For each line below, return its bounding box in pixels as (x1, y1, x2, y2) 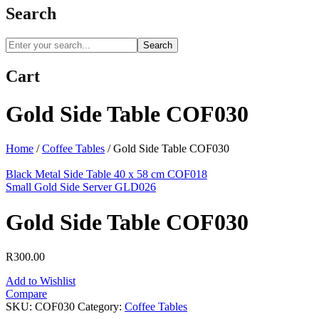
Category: (78, 300, 125, 313)
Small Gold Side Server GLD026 (6, 181, 156, 194)
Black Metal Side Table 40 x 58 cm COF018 (6, 168, 207, 181)
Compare (6, 288, 47, 300)
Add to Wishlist (6, 275, 75, 288)
